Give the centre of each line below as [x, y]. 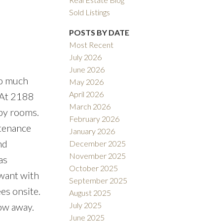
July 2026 [86, 57]
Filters [14, 88]
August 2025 [90, 193]
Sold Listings [90, 12]
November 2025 [98, 156]
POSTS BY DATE [99, 33]
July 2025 [86, 205]
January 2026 [92, 131]
